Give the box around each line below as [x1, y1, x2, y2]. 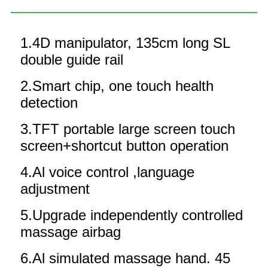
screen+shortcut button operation [20, 137, 229, 154]
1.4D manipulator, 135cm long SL [20, 34, 230, 51]
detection [20, 94, 78, 111]
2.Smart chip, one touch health [20, 77, 214, 94]
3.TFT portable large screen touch [20, 120, 235, 137]
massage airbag [20, 223, 121, 240]
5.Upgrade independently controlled [20, 206, 243, 223]
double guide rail [20, 51, 123, 68]
